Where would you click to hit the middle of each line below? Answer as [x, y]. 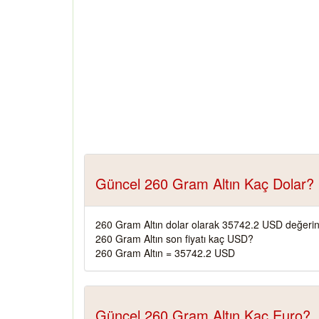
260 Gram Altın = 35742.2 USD [165, 253]
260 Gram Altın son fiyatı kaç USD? [174, 239]
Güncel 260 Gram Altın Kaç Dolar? [205, 183]
